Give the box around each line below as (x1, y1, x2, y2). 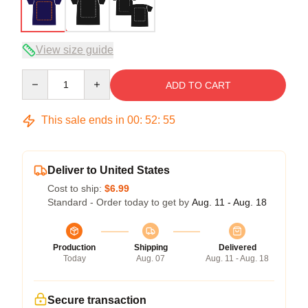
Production (53, 242, 96, 252)
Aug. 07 (136, 253, 165, 263)
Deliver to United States (47, 164, 170, 176)
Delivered (218, 242, 256, 252)
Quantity (21, 69, 58, 81)
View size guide (36, 43, 113, 56)
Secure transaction (47, 294, 146, 306)
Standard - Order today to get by (47, 196, 192, 208)
